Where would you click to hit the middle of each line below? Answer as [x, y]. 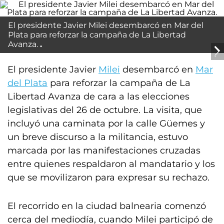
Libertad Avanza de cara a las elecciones [98, 96]
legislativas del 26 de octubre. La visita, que [105, 110]
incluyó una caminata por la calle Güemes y [106, 123]
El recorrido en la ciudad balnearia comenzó [107, 206]
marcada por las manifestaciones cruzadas [104, 150]
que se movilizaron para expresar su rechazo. [108, 177]
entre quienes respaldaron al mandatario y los [111, 164]
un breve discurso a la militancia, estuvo [98, 137]
